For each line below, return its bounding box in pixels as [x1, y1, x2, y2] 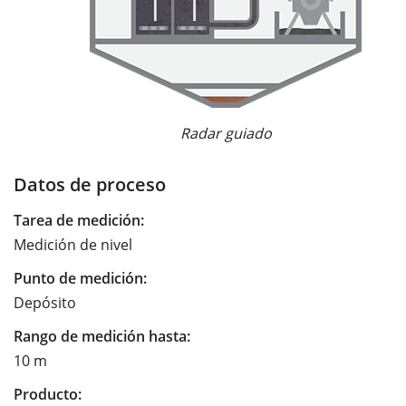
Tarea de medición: [14, 209, 144, 230]
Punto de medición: [14, 267, 147, 288]
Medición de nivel [14, 234, 132, 255]
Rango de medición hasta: [14, 325, 190, 346]
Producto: [14, 383, 82, 404]
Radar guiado [179, 122, 272, 143]
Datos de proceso [14, 170, 166, 197]
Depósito [14, 292, 76, 313]
